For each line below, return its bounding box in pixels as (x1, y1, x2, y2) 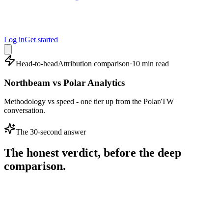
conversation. (4, 106, 45, 115)
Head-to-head (16, 59, 58, 68)
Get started (25, 35, 58, 44)
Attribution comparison (58, 59, 130, 68)
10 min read (132, 59, 169, 68)
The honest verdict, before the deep (4, 146, 181, 160)
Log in (4, 35, 25, 44)
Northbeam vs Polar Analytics (4, 77, 125, 88)
